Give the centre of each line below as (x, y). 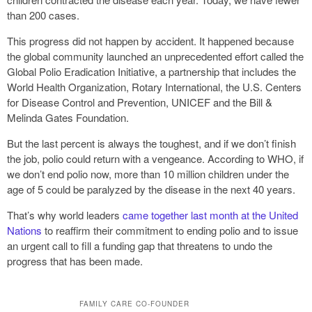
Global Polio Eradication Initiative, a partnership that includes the (151, 71)
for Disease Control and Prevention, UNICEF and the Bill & (140, 102)
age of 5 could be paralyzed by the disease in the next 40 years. (151, 189)
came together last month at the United (210, 214)
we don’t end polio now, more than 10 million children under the (148, 173)
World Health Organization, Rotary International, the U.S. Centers (154, 86)
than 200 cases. (43, 15)
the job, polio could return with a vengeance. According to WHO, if (155, 158)
